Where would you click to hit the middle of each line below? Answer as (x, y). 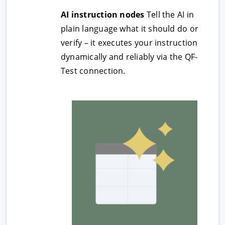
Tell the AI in (169, 15)
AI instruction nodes (103, 15)
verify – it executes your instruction (129, 43)
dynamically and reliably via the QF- (129, 57)
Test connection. (93, 71)
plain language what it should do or (130, 29)
